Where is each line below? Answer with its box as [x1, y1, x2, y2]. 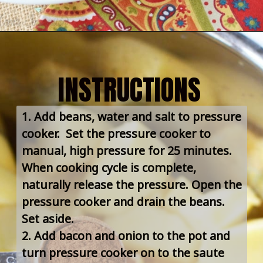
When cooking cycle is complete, [21, 159, 196, 176]
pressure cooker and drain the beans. [21, 193, 225, 210]
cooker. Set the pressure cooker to [21, 125, 211, 141]
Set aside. [21, 210, 74, 227]
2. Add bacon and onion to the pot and [21, 227, 230, 244]
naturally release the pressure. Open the [21, 176, 242, 193]
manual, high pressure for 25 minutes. [21, 142, 232, 159]
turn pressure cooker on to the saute [21, 244, 224, 261]
